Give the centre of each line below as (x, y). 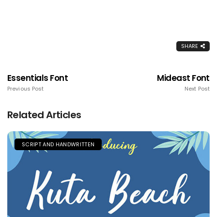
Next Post (197, 89)
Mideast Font (183, 78)
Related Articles (44, 115)
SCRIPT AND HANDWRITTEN (58, 145)
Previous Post (26, 89)
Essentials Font (38, 78)
